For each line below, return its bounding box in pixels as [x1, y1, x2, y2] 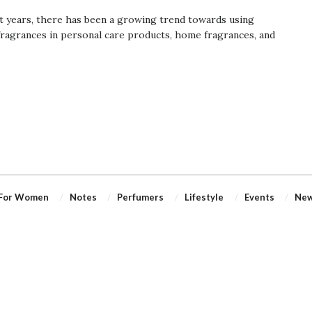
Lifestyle [184, 191, 224, 203]
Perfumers [117, 191, 164, 203]
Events [244, 191, 274, 203]
